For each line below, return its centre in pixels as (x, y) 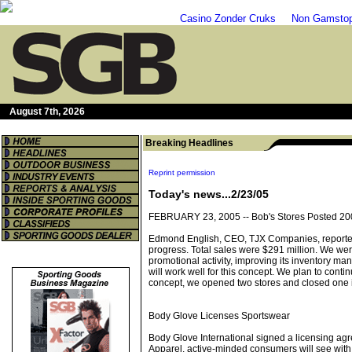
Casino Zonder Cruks (228, 18)
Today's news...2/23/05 (209, 194)
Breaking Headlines (189, 143)
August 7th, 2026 (47, 112)
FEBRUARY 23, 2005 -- (200, 217)
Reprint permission (182, 172)
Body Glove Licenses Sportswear (219, 316)
